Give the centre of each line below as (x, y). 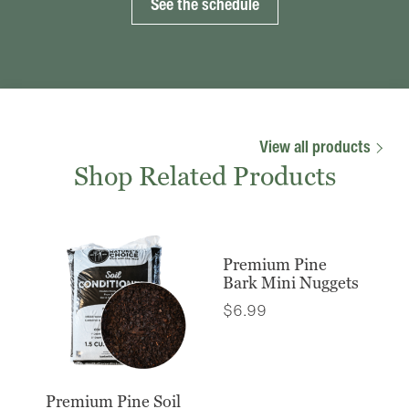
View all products (317, 147)
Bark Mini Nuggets (291, 283)
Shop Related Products (204, 177)
